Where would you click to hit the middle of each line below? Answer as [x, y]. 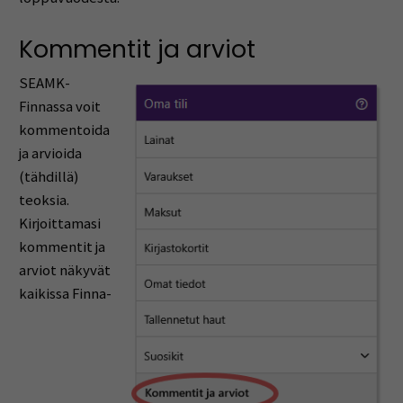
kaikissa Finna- [65, 293]
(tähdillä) [48, 176]
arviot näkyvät [64, 270]
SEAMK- [44, 83]
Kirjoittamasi [59, 223]
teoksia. [44, 200]
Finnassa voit [59, 106]
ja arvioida [50, 153]
